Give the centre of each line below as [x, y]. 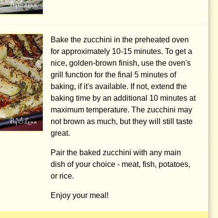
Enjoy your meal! [80, 195]
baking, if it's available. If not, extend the [119, 86]
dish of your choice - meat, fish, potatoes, [120, 164]
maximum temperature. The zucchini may [121, 110]
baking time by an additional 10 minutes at [123, 98]
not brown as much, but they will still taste [122, 121]
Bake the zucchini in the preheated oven [120, 40]
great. [60, 133]
